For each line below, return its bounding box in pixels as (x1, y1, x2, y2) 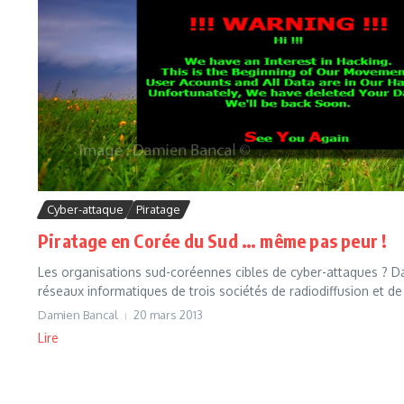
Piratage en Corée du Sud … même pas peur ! (38, 229, 388, 252)
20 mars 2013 (133, 308, 203, 323)
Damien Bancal (38, 308, 118, 323)
